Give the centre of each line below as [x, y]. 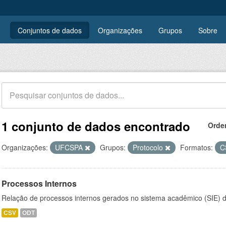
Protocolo [149, 147]
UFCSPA [70, 147]
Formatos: [196, 147]
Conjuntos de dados [50, 30]
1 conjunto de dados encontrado [96, 126]
